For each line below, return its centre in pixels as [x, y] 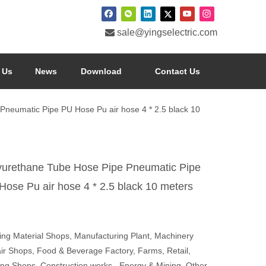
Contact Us [177, 71]
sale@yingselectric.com [167, 32]
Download [101, 71]
